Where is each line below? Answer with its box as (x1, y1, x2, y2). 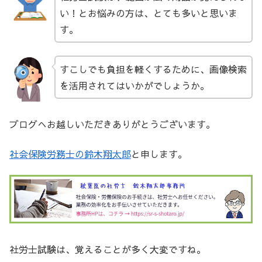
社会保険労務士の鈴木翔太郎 (9, 147, 131, 160)
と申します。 (131, 147, 187, 160)
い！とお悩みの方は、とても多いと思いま (59, 6, 237, 19)
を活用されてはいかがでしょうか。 (59, 78, 209, 92)
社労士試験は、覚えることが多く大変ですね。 (9, 242, 206, 256)
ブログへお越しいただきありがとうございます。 (9, 118, 215, 131)
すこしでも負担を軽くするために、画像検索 (59, 62, 247, 75)
